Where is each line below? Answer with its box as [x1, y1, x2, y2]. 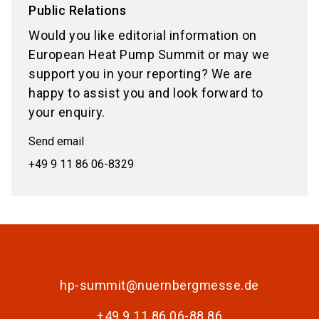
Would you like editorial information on [28, 28, 257, 43]
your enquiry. [28, 105, 105, 120]
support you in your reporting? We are [28, 66, 253, 82]
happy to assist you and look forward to [28, 85, 263, 101]
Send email [28, 135, 84, 149]
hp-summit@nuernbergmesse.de [60, 278, 259, 293]
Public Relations [28, 3, 126, 19]
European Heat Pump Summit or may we [28, 47, 270, 63]
